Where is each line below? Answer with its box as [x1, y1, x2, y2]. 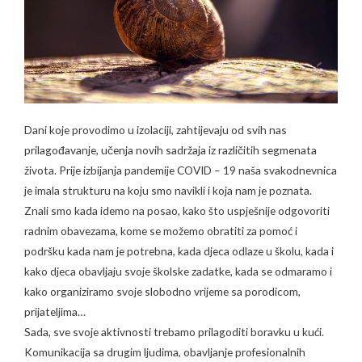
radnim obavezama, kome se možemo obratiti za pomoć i [24, 224, 297, 238]
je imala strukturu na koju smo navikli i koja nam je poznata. [24, 183, 312, 198]
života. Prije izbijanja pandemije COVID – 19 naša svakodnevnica [24, 163, 337, 178]
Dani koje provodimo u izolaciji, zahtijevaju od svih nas [24, 123, 287, 137]
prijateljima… [24, 305, 86, 319]
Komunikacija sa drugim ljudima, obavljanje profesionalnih [24, 345, 305, 360]
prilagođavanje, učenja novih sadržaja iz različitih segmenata [24, 143, 317, 158]
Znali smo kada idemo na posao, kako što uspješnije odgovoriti [24, 204, 330, 218]
